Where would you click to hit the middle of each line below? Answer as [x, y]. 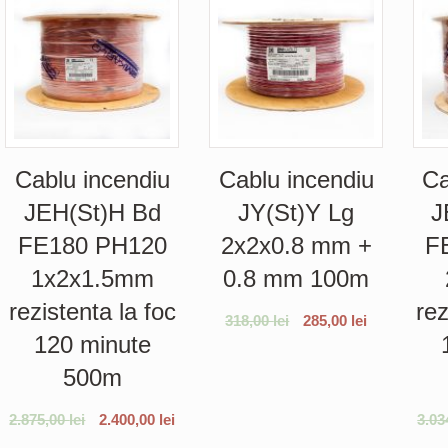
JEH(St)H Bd [92, 212]
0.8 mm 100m [296, 278]
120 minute [92, 344]
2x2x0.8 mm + [296, 245]
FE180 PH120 [92, 245]
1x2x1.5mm [92, 278]
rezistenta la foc [92, 311]
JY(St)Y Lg [296, 212]
